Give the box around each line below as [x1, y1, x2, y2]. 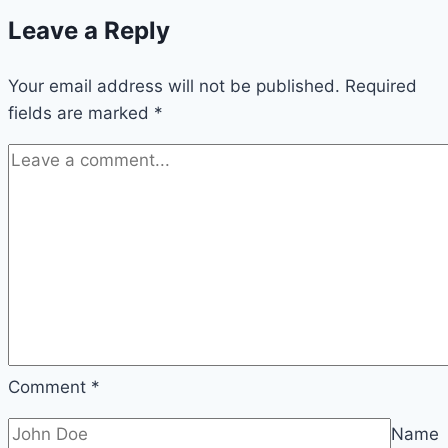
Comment [8, 377, 91, 398]
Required [345, 76, 417, 97]
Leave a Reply [8, 16, 170, 46]
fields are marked [8, 103, 154, 124]
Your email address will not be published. [8, 76, 340, 97]
